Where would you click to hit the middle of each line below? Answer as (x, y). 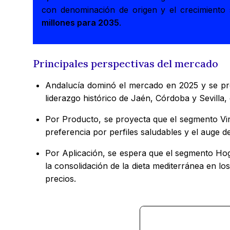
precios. (61, 178)
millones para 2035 (81, 23)
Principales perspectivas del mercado (126, 64)
